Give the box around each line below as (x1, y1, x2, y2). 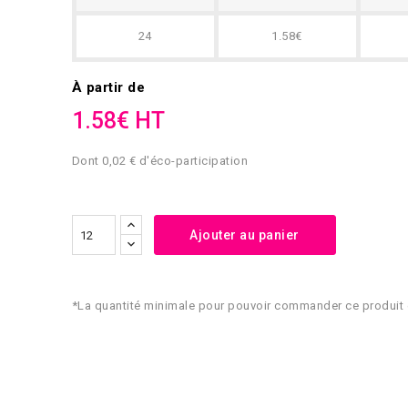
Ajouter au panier (189, 228, 300, 242)
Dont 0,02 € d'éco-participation (71, 154, 248, 168)
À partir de (71, 79, 145, 96)
